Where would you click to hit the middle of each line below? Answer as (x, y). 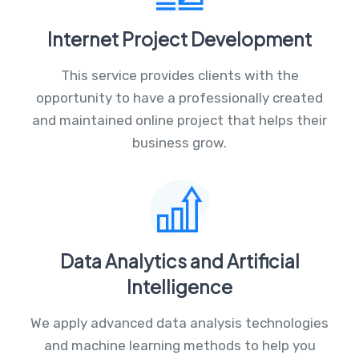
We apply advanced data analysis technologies (179, 323)
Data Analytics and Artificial (179, 260)
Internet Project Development (179, 38)
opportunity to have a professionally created (179, 97)
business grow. (179, 142)
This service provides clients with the (179, 75)
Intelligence (179, 286)
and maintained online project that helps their (179, 120)
